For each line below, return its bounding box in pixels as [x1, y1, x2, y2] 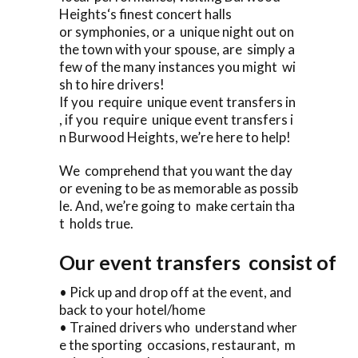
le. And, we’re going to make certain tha [59, 197, 295, 214]
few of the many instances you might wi [59, 58, 296, 75]
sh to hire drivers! [59, 75, 165, 93]
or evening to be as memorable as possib [59, 179, 298, 197]
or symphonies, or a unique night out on [59, 22, 296, 40]
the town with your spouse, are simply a [59, 40, 297, 58]
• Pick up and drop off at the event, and [59, 283, 294, 300]
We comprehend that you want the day [59, 161, 295, 179]
